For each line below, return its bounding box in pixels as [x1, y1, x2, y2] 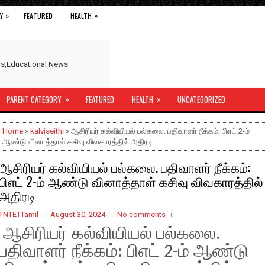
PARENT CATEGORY [7, 93, 62, 105]
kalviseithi [30, 127, 64, 135]
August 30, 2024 [50, 210, 105, 219]
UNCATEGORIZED [177, 93, 225, 105]
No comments [117, 210, 166, 219]
